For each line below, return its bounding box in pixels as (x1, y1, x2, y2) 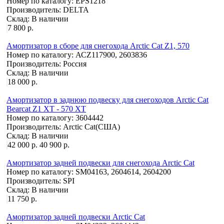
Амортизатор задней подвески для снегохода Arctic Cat (6, 158, 194, 167)
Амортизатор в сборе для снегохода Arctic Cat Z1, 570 (6, 41, 189, 50)
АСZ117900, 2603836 (75, 50, 147, 59)
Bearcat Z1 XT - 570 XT (6, 104, 86, 113)
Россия (63, 59, 86, 68)
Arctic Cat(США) (63, 122, 120, 131)
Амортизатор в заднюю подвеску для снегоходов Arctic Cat (6, 95, 208, 104)
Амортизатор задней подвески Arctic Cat (6, 212, 145, 221)
